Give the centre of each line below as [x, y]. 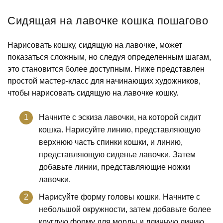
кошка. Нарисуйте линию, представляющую [120, 129]
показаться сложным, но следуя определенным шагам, [109, 57]
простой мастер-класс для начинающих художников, [104, 81]
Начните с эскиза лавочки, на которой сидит [120, 117]
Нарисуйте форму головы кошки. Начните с [119, 197]
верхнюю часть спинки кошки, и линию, [111, 142]
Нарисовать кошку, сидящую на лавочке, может [95, 45]
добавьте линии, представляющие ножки [114, 167]
